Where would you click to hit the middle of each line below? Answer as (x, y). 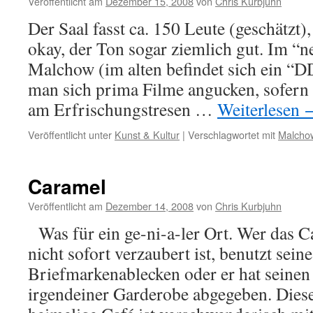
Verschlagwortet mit (232, 134)
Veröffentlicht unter (70, 134)
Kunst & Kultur (147, 134)
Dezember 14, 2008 (150, 206)
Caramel (67, 186)
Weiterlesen (261, 109)
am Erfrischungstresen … (123, 109)
